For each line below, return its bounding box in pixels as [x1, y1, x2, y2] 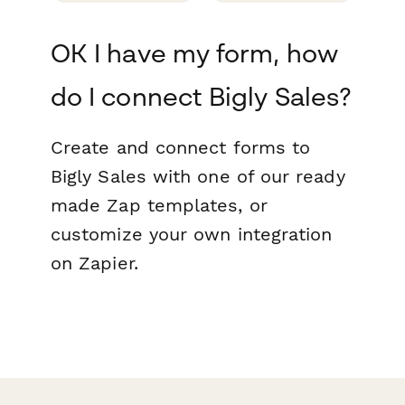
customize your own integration [51, 222, 333, 245]
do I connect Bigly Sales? [51, 80, 351, 111]
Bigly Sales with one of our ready [51, 165, 345, 187]
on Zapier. [51, 251, 138, 274]
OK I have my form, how [51, 37, 338, 68]
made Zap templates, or [51, 193, 268, 216]
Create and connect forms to [51, 136, 311, 158]
